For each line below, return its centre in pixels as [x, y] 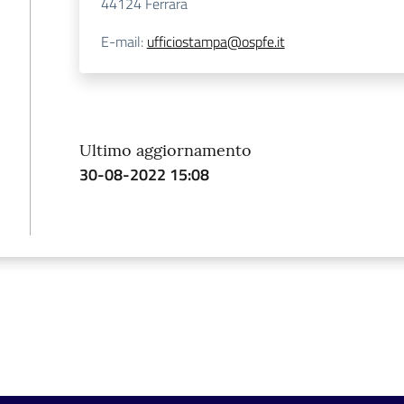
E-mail [120, 42]
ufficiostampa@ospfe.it [216, 42]
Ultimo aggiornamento [165, 151]
